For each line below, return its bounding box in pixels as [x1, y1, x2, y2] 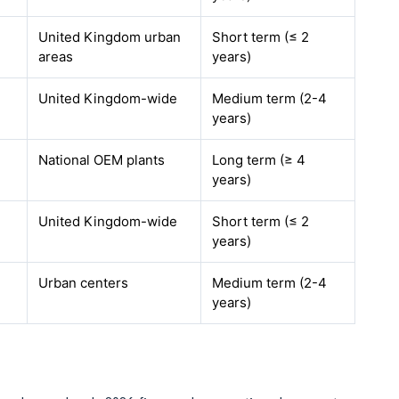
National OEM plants [38, 151, 166, 168]
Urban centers [38, 274, 129, 291]
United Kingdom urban [38, 28, 182, 45]
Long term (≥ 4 [212, 151, 306, 168]
